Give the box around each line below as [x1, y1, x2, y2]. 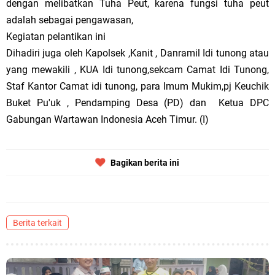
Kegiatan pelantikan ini [6, 31, 108, 42]
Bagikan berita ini [110, 158, 179, 168]
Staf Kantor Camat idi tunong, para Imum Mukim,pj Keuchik [6, 80, 269, 92]
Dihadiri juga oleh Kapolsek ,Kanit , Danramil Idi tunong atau [6, 47, 269, 59]
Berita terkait [13, 218, 62, 228]
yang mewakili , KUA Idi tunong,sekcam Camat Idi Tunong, [6, 64, 269, 76]
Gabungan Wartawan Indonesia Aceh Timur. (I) [6, 114, 209, 125]
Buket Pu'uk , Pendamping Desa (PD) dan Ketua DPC [6, 97, 269, 109]
